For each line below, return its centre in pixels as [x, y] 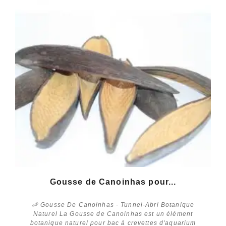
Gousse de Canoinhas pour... [113, 182]
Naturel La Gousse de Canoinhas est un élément [113, 214]
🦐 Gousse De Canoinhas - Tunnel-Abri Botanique [113, 205]
